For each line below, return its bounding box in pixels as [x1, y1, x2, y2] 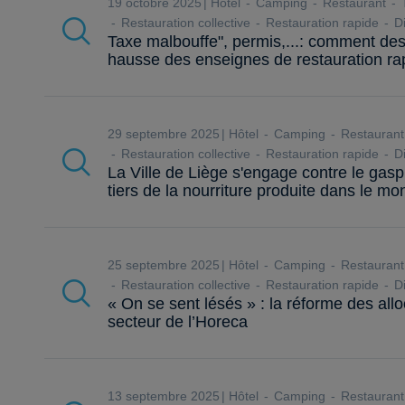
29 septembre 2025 [115, 127, 220, 141]
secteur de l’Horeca [108, 313, 248, 331]
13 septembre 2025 [115, 389, 220, 403]
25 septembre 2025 [115, 258, 220, 272]
